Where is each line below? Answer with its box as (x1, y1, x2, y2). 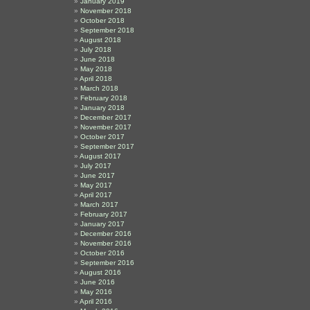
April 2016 (80, 298, 112, 305)
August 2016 (80, 268, 121, 276)
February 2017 (80, 210, 127, 218)
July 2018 (80, 46, 111, 53)
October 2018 (80, 17, 125, 24)
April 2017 (80, 191, 112, 199)
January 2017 (80, 220, 125, 228)
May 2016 (80, 288, 112, 295)
